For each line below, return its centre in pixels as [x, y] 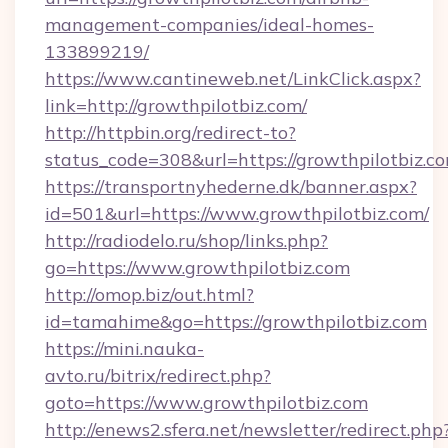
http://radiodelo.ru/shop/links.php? [186, 240]
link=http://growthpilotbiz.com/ [176, 105]
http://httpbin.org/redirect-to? [170, 132]
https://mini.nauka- [124, 348]
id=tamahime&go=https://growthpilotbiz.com [236, 321]
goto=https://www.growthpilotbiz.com [206, 402]
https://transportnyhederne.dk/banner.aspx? [231, 186]
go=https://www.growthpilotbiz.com [197, 267]
